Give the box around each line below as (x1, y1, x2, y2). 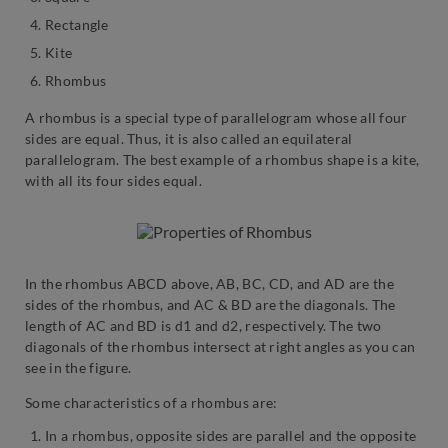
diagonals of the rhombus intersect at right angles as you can (25, 337, 416, 355)
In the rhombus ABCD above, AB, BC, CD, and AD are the (25, 274, 394, 292)
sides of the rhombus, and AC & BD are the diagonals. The (25, 295, 396, 313)
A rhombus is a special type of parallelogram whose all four (25, 108, 408, 126)
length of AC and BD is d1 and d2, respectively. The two (25, 316, 382, 334)
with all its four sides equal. (25, 171, 206, 189)
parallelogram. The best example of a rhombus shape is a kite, (25, 150, 420, 168)
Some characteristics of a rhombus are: (25, 393, 278, 411)
